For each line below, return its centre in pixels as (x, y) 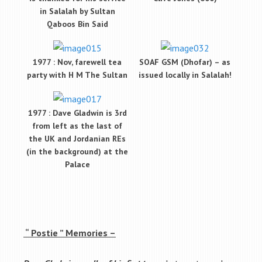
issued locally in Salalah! (185, 75)
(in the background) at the (77, 152)
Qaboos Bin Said (77, 24)
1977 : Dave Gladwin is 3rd (77, 113)
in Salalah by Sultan (77, 11)
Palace (77, 165)
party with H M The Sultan (77, 75)
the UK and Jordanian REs (77, 139)
